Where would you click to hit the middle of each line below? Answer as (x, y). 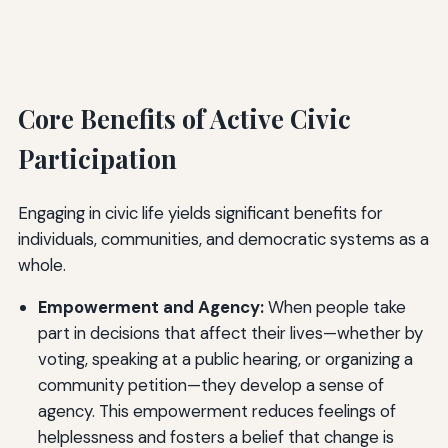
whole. (41, 264)
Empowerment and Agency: (150, 307)
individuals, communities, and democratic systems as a (223, 238)
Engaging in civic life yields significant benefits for (200, 212)
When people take (334, 307)
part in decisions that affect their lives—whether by (230, 333)
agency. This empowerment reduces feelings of (216, 411)
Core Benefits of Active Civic (184, 118)
